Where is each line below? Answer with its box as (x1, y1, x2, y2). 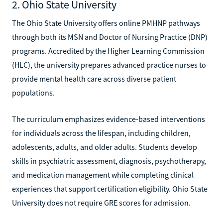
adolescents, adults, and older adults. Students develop (12, 141, 197, 152)
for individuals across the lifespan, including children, (12, 127, 191, 138)
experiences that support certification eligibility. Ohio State (12, 183, 208, 194)
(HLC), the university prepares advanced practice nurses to (12, 59, 206, 70)
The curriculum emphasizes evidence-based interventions (12, 113, 205, 124)
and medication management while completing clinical (12, 169, 194, 180)
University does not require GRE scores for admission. (12, 197, 191, 208)
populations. (12, 87, 55, 98)
